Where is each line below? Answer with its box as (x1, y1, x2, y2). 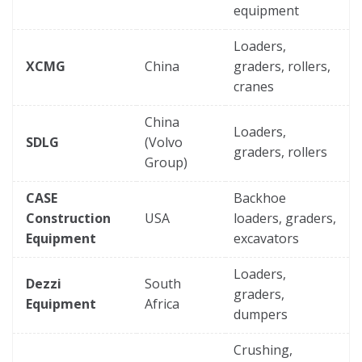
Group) (145, 153, 187, 171)
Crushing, (234, 340, 293, 359)
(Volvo (145, 133, 183, 151)
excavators (234, 229, 299, 247)
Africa (145, 294, 179, 313)
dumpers (234, 305, 288, 323)
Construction (26, 208, 111, 227)
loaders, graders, (234, 208, 336, 227)
